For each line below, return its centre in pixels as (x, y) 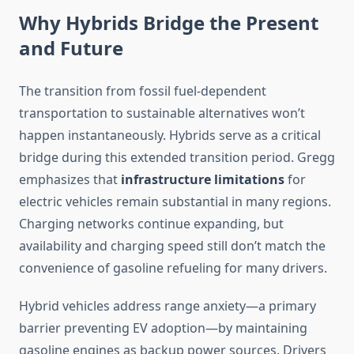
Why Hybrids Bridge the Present (169, 23)
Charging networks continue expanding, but (151, 224)
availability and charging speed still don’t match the (172, 246)
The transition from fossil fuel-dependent (143, 91)
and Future (71, 48)
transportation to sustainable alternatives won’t (162, 113)
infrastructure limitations (203, 180)
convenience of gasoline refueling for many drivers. (173, 268)
